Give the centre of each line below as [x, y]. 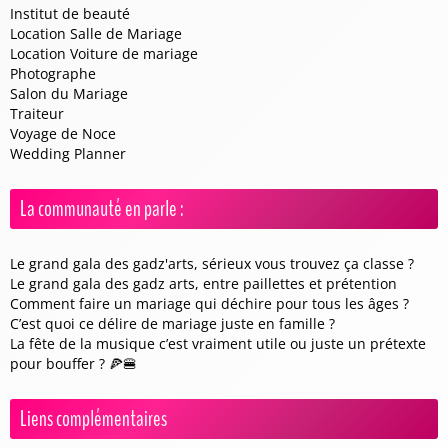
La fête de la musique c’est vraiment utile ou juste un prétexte [218, 343]
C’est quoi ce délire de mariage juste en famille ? [172, 323]
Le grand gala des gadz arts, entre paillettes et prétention [203, 283]
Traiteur [37, 113]
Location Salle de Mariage [96, 33]
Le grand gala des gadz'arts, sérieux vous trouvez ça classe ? [212, 263]
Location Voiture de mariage [104, 53]
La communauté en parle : [102, 209]
